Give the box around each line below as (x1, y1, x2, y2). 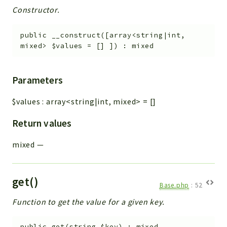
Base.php (159, 180, 190, 190)
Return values (12, 117, 72, 129)
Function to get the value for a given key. (12, 196, 165, 207)
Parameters (12, 73, 63, 86)
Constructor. (12, 5, 60, 15)
